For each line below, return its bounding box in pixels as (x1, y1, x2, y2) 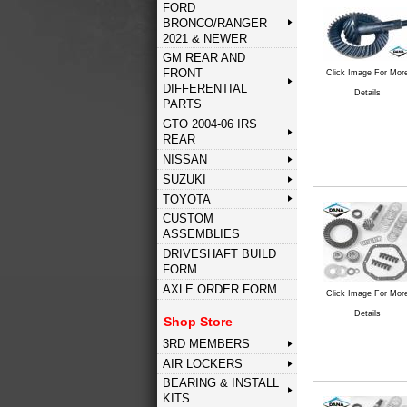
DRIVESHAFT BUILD (162, 247, 276, 262)
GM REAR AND (162, 51, 245, 65)
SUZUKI (162, 172, 206, 186)
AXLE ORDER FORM (162, 283, 277, 296)
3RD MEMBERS (162, 336, 250, 351)
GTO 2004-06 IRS (162, 117, 257, 132)
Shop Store (163, 314, 233, 330)
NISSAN (162, 152, 207, 166)
